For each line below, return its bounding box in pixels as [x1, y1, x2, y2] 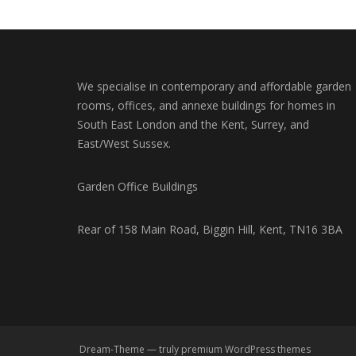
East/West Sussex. [77, 136, 171, 151]
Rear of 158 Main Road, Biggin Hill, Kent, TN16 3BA [77, 222, 342, 237]
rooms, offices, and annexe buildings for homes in [77, 98, 335, 113]
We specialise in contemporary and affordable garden [77, 79, 351, 94]
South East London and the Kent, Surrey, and [77, 117, 309, 132]
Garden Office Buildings [77, 179, 198, 194]
